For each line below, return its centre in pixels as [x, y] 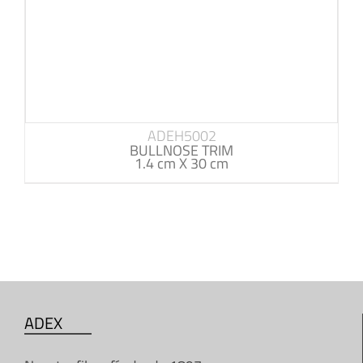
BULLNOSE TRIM [181, 151]
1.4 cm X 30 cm [181, 164]
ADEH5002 [181, 136]
